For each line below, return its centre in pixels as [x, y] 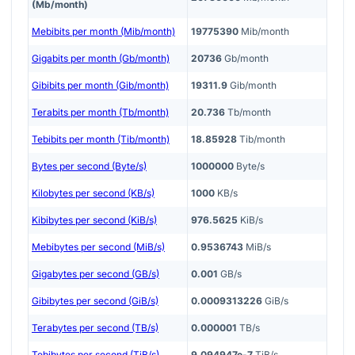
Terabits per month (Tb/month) [100, 112]
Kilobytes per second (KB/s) [93, 193]
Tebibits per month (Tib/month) [101, 139]
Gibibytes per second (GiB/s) [95, 300]
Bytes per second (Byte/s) [89, 166]
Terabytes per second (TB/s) [95, 327]
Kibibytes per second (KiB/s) [94, 219]
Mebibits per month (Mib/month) [103, 31]
